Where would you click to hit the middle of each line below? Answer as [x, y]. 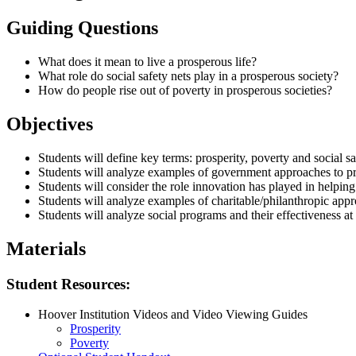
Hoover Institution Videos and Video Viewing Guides [173, 315]
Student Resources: [68, 284]
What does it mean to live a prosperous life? [147, 61]
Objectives [50, 124]
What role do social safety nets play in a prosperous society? [188, 75]
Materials [46, 248]
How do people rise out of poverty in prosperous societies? [185, 90]
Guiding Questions [82, 28]
